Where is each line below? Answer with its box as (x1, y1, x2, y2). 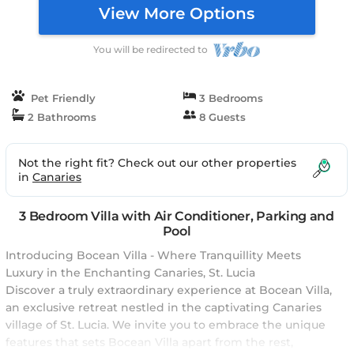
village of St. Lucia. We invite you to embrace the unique (6, 318, 326, 333)
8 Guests (195, 111, 246, 124)
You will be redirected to (92, 43, 213, 56)
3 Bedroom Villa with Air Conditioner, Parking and (19, 209, 334, 224)
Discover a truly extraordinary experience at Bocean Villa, (6, 283, 332, 298)
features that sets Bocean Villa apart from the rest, (6, 335, 293, 350)
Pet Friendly (24, 92, 96, 105)
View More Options (99, 4, 254, 23)
